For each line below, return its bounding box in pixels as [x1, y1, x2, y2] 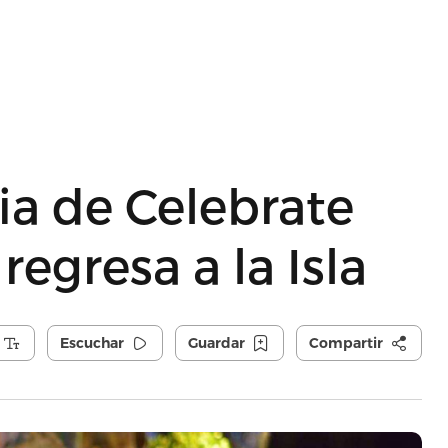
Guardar [187, 334, 245, 352]
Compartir [308, 334, 383, 352]
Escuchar [59, 334, 124, 352]
